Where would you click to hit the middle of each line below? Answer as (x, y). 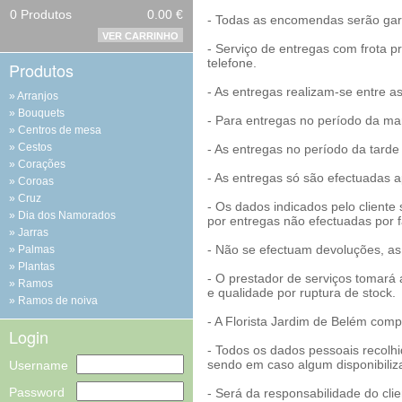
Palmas (36, 249)
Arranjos (38, 96)
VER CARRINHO (140, 36)
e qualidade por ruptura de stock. (301, 293)
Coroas (36, 181)
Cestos (35, 147)
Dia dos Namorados (67, 215)
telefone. (232, 63)
